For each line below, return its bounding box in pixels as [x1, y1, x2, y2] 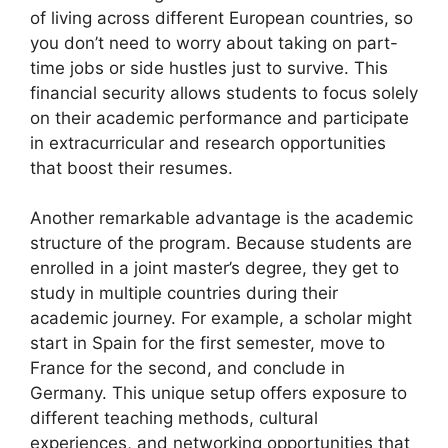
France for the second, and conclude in [30, 358, 345, 378]
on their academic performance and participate [30, 107, 409, 128]
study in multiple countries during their [30, 283, 338, 303]
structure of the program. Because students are [30, 233, 412, 253]
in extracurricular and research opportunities [30, 132, 386, 153]
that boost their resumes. [30, 157, 233, 178]
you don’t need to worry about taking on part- [30, 32, 398, 53]
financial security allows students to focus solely [30, 82, 418, 103]
